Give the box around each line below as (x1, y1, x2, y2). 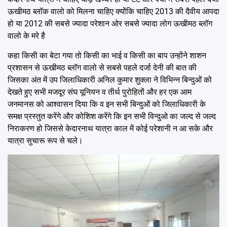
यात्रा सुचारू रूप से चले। (8, 135, 83, 145)
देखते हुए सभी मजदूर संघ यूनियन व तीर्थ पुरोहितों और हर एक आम (8, 87, 192, 97)
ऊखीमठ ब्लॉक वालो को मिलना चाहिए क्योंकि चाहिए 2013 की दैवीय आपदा (8, 6, 219, 16)
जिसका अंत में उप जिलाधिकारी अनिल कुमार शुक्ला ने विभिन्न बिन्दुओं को (8, 74, 212, 85)
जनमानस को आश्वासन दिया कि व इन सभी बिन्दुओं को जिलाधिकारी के (8, 99, 206, 109)
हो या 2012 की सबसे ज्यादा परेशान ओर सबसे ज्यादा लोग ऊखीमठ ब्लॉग (8, 18, 212, 28)
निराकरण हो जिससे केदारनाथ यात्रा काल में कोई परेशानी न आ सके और (8, 123, 213, 133)
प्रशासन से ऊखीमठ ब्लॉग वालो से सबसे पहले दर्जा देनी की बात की (8, 62, 197, 72)
